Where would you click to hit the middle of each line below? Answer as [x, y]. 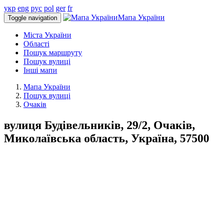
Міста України [47, 35]
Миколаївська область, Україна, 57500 [107, 138]
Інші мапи [40, 70]
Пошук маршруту [53, 53]
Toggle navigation [33, 18]
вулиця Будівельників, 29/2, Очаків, [99, 125]
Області [36, 44]
